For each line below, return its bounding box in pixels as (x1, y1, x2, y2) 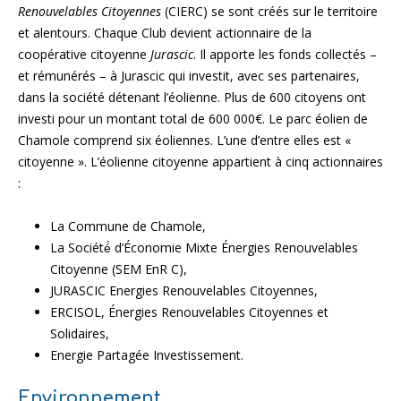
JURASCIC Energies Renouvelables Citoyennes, (50, 281, 318, 299)
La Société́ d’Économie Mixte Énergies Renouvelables (50, 238, 358, 256)
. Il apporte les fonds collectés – (193, 45, 377, 63)
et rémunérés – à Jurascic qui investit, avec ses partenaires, (18, 66, 360, 84)
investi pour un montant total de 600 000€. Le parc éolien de (18, 109, 368, 127)
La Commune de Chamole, (50, 217, 206, 235)
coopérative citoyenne (18, 45, 150, 63)
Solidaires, (50, 324, 109, 342)
